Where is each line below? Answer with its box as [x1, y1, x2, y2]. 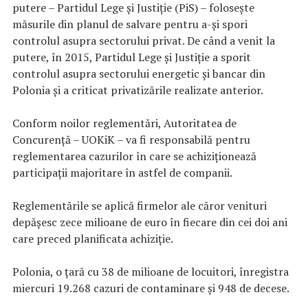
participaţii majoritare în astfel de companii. [12, 165, 232, 181]
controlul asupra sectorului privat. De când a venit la [12, 33, 275, 49]
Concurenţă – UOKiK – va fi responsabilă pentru [12, 132, 250, 148]
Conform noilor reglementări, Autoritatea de [12, 115, 236, 131]
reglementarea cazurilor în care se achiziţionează [12, 148, 256, 164]
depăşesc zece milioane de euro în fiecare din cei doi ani [12, 214, 287, 230]
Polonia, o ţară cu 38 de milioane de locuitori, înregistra [12, 264, 289, 280]
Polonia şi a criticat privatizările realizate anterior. [12, 82, 263, 98]
